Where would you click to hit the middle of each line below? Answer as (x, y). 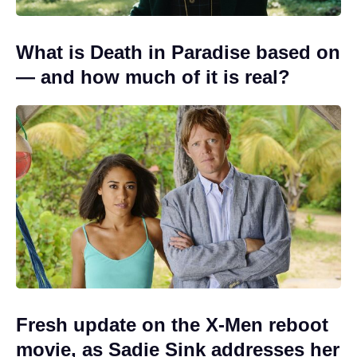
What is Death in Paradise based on (178, 53)
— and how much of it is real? (153, 77)
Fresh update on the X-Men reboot (172, 324)
